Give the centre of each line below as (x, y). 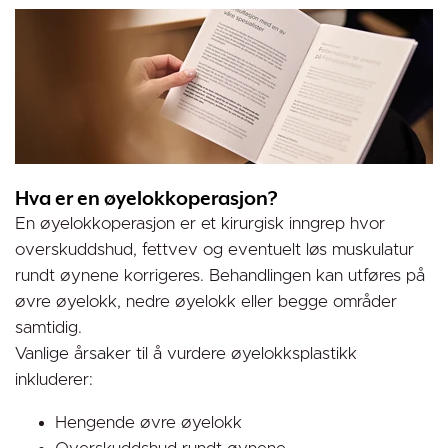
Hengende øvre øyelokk (148, 422)
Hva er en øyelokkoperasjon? (146, 200)
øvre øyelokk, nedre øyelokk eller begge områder (206, 301)
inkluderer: (54, 379)
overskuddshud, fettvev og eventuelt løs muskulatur (214, 249)
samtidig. (48, 327)
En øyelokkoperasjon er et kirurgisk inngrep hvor (200, 223)
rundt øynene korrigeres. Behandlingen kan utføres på (220, 275)
